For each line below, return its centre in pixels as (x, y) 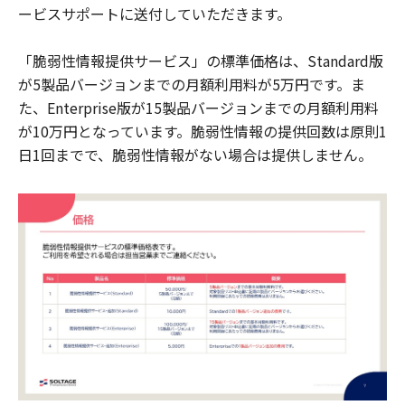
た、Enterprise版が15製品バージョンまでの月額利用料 (198, 107)
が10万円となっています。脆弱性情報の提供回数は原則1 (202, 131)
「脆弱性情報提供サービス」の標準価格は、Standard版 (201, 60)
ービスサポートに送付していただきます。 (155, 13)
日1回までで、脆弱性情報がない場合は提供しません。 (195, 154)
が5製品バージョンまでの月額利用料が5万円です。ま (192, 84)
